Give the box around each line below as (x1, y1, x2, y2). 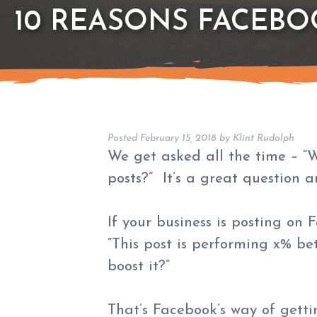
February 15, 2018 (140, 133, 217, 144)
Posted (108, 133, 140, 144)
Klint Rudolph (233, 133, 294, 144)
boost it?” (108, 259, 170, 275)
